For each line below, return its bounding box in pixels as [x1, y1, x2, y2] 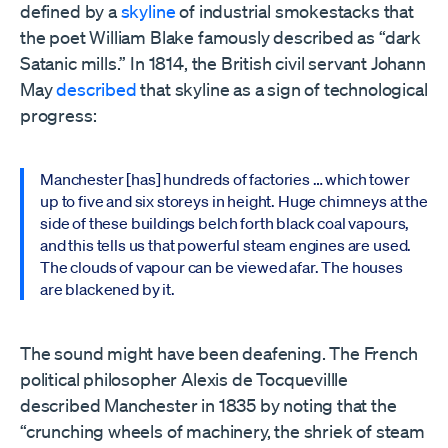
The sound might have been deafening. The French [20, 341, 418, 364]
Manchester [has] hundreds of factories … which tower [40, 168, 410, 189]
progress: [20, 103, 97, 126]
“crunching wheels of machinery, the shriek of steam [20, 419, 425, 442]
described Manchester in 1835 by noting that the [20, 393, 397, 416]
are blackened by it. [40, 278, 175, 299]
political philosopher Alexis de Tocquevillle [20, 367, 349, 390]
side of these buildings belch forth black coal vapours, [40, 212, 410, 233]
